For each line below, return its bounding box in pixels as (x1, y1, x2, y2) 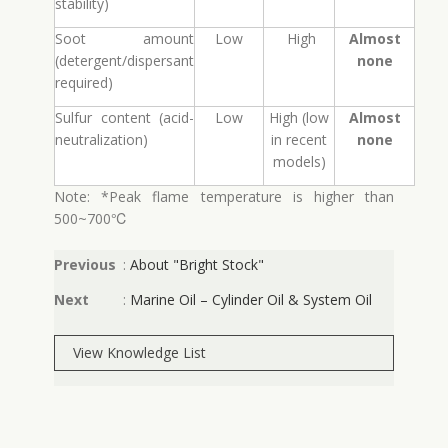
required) (55, 73, 113, 92)
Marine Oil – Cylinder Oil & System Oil (130, 290, 372, 309)
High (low (269, 108, 329, 127)
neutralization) (55, 130, 148, 149)
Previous (54, 255, 116, 274)
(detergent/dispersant (55, 51, 194, 70)
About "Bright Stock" (130, 255, 264, 274)
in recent (271, 130, 327, 149)
